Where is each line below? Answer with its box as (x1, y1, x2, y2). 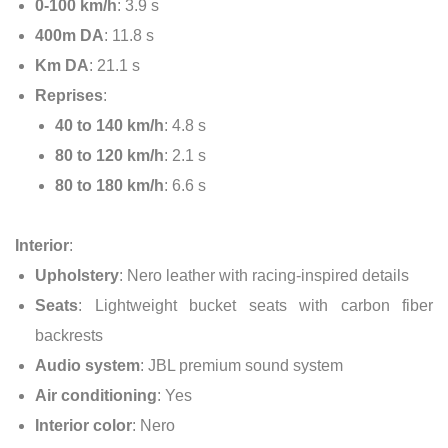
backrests (35, 326, 103, 344)
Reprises (35, 86, 103, 104)
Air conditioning (35, 386, 157, 404)
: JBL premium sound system (140, 356, 343, 374)
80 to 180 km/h (55, 176, 164, 194)
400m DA (35, 26, 104, 44)
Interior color (35, 416, 132, 434)
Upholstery (35, 266, 119, 284)
